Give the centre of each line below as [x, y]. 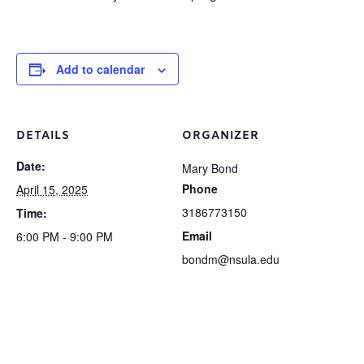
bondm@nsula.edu [231, 260]
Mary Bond [210, 169]
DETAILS [43, 136]
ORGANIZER [221, 136]
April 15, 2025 [52, 190]
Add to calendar [100, 69]
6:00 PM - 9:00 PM [65, 237]
